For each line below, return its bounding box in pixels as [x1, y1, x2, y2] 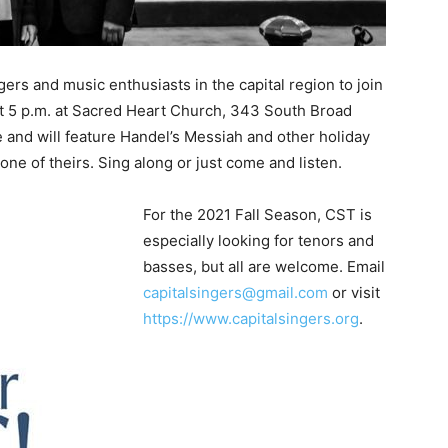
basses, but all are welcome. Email [143, 257, 385, 276]
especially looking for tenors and [143, 231, 374, 250]
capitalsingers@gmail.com [143, 283, 328, 302]
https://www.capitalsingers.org [143, 309, 359, 328]
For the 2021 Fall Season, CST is [143, 205, 372, 224]
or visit [328, 283, 380, 302]
